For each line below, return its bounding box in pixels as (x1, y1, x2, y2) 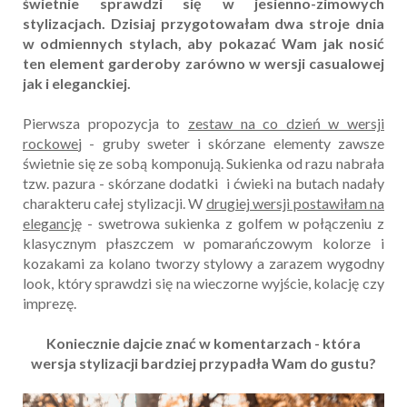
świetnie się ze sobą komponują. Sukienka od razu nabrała (23, 154, 384, 173)
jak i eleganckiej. (23, 74, 131, 93)
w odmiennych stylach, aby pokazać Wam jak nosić (23, 35, 384, 53)
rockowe (23, 134, 78, 153)
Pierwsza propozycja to (23, 114, 188, 133)
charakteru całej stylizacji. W (23, 194, 206, 213)
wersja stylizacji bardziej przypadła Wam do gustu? (31, 354, 376, 372)
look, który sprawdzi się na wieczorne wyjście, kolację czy (23, 274, 384, 293)
